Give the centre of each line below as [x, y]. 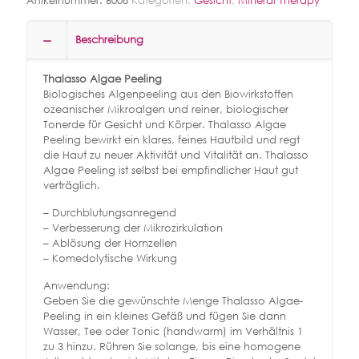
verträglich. [72, 186]
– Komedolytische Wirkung [110, 259]
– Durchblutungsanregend [110, 213]
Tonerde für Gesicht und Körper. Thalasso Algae [165, 125]
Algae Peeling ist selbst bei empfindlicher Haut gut [171, 171]
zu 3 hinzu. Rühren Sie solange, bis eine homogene [172, 347]
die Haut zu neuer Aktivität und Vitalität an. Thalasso [176, 155]
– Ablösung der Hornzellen [110, 244]
